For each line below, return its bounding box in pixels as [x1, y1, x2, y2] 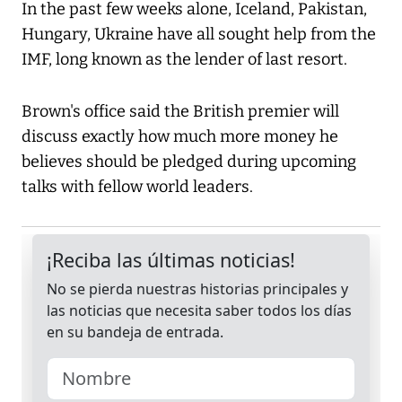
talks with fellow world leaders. [22, 177, 253, 197]
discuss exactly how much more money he [22, 127, 338, 147]
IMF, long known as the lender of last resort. [22, 49, 347, 70]
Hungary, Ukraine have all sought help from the [22, 24, 376, 45]
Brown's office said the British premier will [22, 101, 339, 122]
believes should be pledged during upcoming [22, 152, 356, 172]
